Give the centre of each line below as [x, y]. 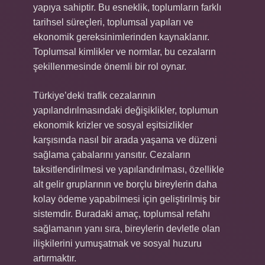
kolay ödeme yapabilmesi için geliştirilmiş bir [127, 199]
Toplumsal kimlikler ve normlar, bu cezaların [125, 52]
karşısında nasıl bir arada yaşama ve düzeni [125, 140]
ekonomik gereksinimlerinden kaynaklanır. [121, 37]
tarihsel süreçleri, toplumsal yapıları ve [113, 22]
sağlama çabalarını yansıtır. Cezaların [112, 155]
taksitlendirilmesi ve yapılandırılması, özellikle [129, 169]
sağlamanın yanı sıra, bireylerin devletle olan [127, 229]
